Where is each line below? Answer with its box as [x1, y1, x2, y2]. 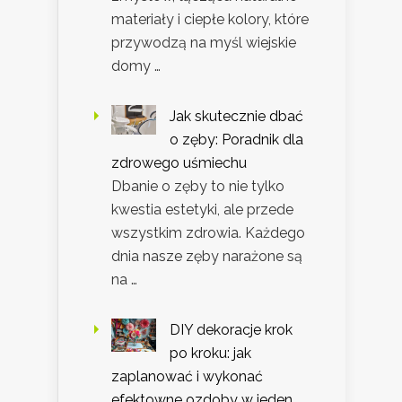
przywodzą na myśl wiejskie [111, 33, 296, 51]
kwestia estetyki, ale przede [111, 200, 293, 218]
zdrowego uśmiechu [111, 153, 247, 171]
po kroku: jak [170, 344, 251, 362]
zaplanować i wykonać [111, 367, 263, 385]
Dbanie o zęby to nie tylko [111, 177, 284, 195]
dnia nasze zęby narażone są [111, 247, 302, 265]
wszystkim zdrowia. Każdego [111, 223, 305, 241]
